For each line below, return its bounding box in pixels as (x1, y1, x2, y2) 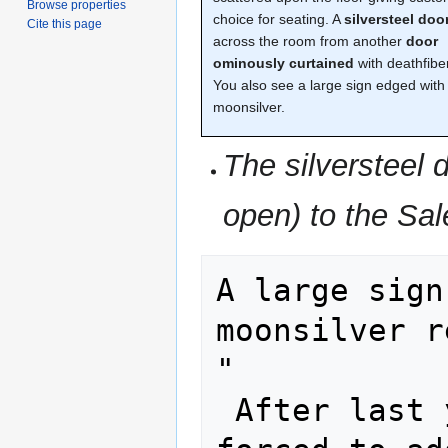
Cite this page (27, 16, 103, 31)
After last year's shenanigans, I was (216, 392, 235, 429)
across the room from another (213, 32, 407, 49)
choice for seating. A (213, 10, 345, 27)
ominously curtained (213, 54, 355, 71)
